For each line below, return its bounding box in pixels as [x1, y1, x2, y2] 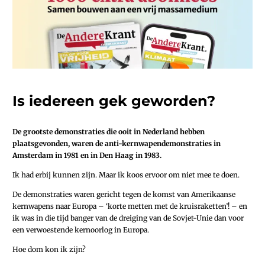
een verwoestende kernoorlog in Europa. [12, 225, 149, 235]
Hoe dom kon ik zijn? [12, 245, 86, 254]
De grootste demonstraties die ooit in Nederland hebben [12, 127, 205, 136]
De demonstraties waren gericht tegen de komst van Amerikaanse [12, 190, 235, 199]
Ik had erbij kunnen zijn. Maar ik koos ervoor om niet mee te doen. [12, 170, 240, 180]
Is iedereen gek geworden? [12, 92, 215, 109]
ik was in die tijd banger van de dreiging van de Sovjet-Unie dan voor [12, 214, 244, 223]
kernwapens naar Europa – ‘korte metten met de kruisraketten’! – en [12, 202, 247, 211]
